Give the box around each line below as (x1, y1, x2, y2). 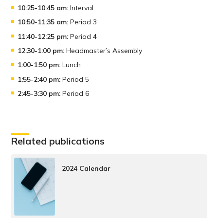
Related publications (11, 134, 105, 147)
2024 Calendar (62, 164, 110, 173)
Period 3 (68, 18, 97, 27)
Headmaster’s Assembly (64, 46, 143, 55)
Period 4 (68, 32, 97, 41)
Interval (68, 3, 94, 12)
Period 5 (60, 74, 90, 84)
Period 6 (60, 89, 90, 98)
